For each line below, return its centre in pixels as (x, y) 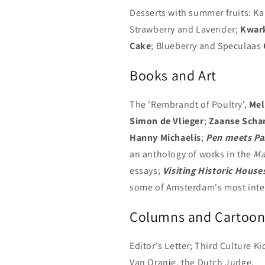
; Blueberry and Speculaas (207, 46)
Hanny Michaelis (165, 138)
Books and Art (173, 75)
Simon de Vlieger (167, 121)
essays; (146, 171)
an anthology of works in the (192, 154)
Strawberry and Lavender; (185, 30)
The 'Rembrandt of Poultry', (189, 105)
